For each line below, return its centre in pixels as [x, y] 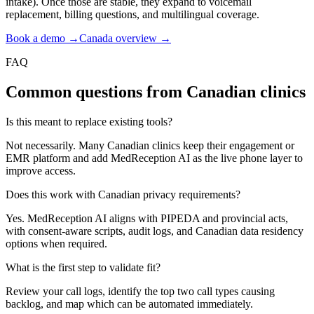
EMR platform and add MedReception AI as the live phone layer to [154, 158]
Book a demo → [42, 39]
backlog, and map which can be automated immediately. [129, 304]
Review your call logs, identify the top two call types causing [140, 292]
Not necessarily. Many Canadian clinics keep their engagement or [150, 146]
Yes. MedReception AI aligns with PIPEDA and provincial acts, [147, 219]
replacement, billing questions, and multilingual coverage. [132, 15]
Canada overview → [125, 39]
